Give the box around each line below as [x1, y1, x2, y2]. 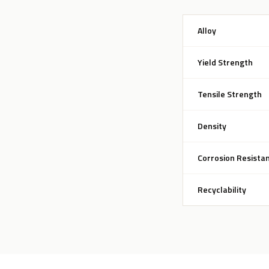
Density [198, 119, 226, 132]
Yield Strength [198, 56, 253, 68]
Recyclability [198, 183, 246, 196]
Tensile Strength [198, 88, 262, 100]
